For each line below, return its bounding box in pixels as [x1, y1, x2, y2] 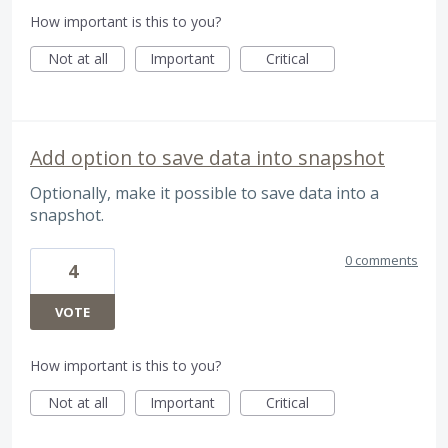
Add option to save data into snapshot [30, 143, 385, 171]
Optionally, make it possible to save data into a [30, 181, 379, 204]
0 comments [345, 250, 418, 269]
